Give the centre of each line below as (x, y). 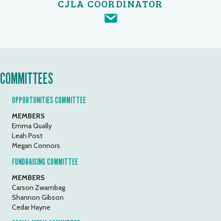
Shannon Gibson (38, 197)
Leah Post (27, 135)
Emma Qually (32, 126)
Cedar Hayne (31, 207)
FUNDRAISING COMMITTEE (45, 161)
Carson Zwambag (38, 187)
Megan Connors (36, 145)
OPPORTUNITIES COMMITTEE (49, 100)
